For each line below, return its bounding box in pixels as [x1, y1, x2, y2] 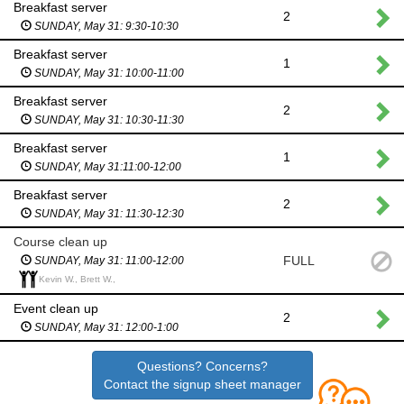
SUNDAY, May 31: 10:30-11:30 [32, 113, 184, 126]
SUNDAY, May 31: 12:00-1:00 [32, 321, 179, 335]
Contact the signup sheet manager [103, 377, 301, 392]
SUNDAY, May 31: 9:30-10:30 [32, 19, 179, 32]
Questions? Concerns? [136, 359, 268, 374]
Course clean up [14, 234, 107, 249]
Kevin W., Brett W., [39, 273, 115, 284]
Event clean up [14, 301, 98, 317]
